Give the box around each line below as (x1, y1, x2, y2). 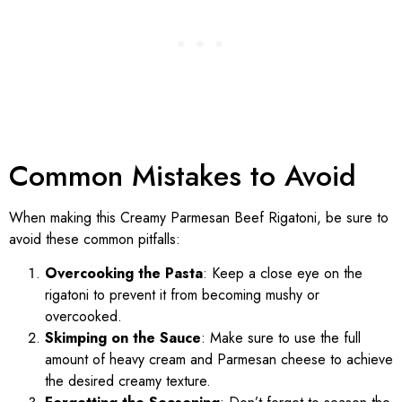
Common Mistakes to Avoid (9, 154, 356, 197)
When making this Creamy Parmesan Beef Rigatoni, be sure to (9, 206, 389, 228)
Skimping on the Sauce (45, 328, 201, 349)
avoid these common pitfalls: (9, 228, 180, 249)
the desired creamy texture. (45, 371, 211, 392)
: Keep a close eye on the (203, 263, 363, 284)
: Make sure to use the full (201, 328, 361, 349)
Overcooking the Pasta (45, 263, 203, 284)
